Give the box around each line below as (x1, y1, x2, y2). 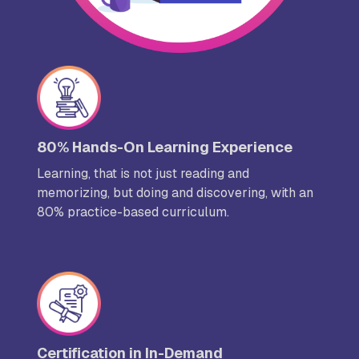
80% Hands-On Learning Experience (37, 138, 292, 157)
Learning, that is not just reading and (37, 165, 249, 183)
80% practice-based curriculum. (37, 204, 229, 221)
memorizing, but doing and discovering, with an (37, 184, 313, 202)
